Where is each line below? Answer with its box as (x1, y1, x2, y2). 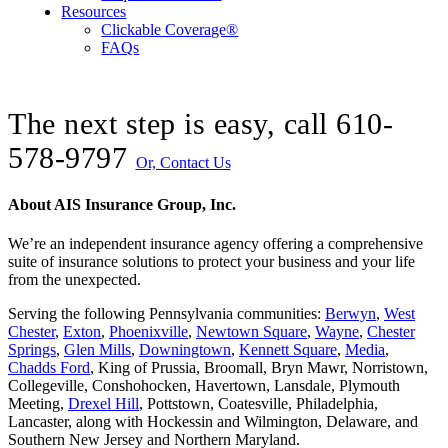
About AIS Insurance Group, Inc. (8, 195, 236, 213)
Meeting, (8, 395, 68, 413)
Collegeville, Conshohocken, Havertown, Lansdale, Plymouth (8, 377, 400, 395)
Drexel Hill (68, 395, 139, 413)
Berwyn (325, 305, 376, 323)
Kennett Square (239, 341, 337, 359)
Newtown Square (196, 323, 307, 341)
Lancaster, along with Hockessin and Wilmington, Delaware (8, 413, 387, 431)
